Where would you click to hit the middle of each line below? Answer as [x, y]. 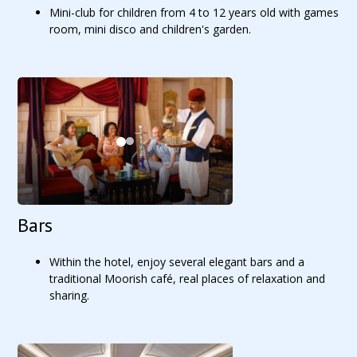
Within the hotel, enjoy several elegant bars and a [177, 262]
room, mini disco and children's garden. [151, 29]
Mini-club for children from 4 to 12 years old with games [194, 12]
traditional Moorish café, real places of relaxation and [188, 279]
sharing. [70, 295]
